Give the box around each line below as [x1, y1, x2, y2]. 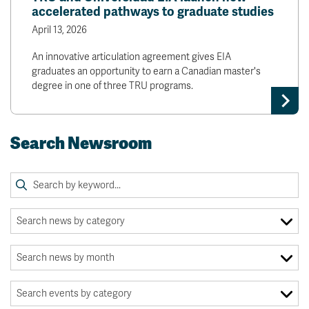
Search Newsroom [10, 132, 152, 154]
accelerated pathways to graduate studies [32, 4, 274, 20]
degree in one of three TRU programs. [32, 80, 193, 92]
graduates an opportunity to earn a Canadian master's [32, 66, 261, 78]
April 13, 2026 [32, 24, 87, 37]
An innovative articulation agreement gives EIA [32, 51, 231, 63]
